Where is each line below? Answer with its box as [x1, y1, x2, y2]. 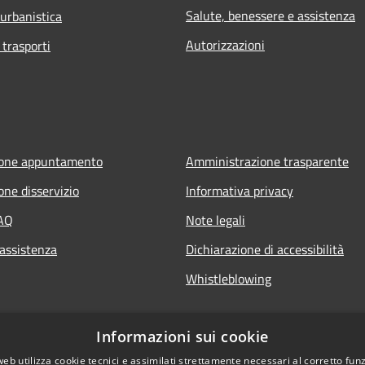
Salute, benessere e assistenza [186, 6, 355, 26]
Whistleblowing [186, 269, 271, 289]
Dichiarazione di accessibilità [186, 240, 344, 260]
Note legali [186, 210, 245, 231]
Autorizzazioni [186, 35, 265, 55]
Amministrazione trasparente [186, 152, 349, 172]
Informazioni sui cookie [96, 327, 269, 346]
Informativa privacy [186, 181, 293, 201]
